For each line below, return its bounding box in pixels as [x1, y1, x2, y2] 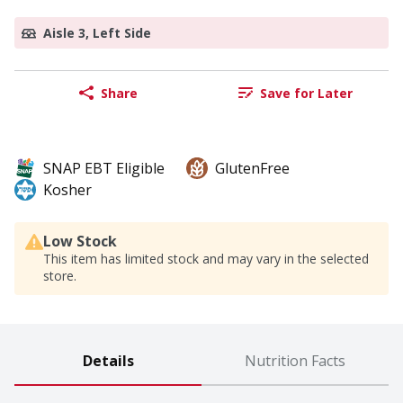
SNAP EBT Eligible [43, 158, 165, 179]
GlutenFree [215, 158, 290, 179]
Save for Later [259, 84, 353, 102]
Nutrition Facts [245, 351, 345, 372]
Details [82, 351, 134, 372]
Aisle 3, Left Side [43, 24, 151, 42]
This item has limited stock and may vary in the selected [43, 250, 369, 268]
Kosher [43, 180, 92, 201]
